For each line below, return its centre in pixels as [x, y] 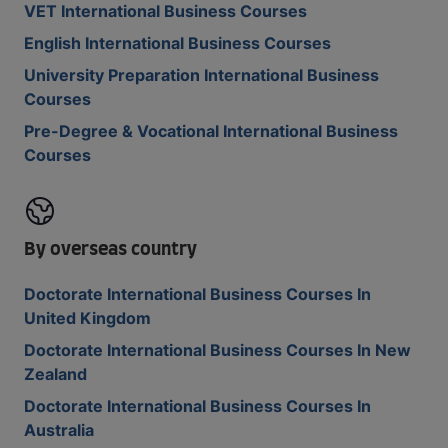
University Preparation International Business [201, 75]
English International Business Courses [177, 43]
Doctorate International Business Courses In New [217, 350]
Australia [59, 430]
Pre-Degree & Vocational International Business [211, 131]
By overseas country [110, 250]
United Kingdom [87, 318]
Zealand [55, 374]
